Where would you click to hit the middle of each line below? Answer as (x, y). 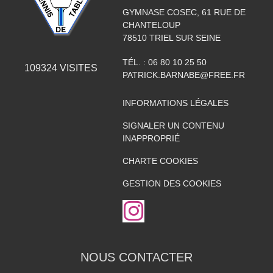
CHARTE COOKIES (160, 161)
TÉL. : (135, 62)
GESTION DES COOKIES (172, 183)
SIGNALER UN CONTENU (173, 125)
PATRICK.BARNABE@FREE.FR (183, 75)
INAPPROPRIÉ (151, 138)
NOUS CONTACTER (136, 257)
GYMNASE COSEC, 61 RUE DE (184, 12)
